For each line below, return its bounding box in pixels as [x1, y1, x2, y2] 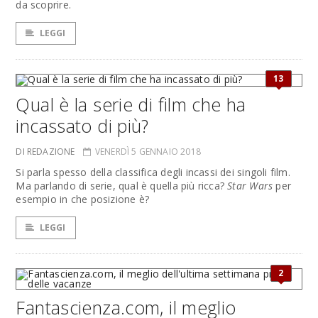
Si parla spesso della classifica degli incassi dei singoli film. [16, 165, 290, 179]
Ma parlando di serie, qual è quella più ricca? [16, 179, 228, 192]
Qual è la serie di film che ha [16, 92, 246, 116]
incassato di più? [16, 114, 149, 138]
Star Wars [227, 179, 273, 192]
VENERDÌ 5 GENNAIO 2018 [94, 146, 201, 158]
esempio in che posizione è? [16, 192, 150, 206]
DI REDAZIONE [16, 146, 75, 158]
